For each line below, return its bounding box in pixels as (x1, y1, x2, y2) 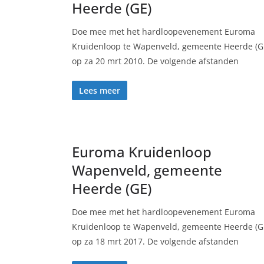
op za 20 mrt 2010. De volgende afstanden (72, 55, 239, 67)
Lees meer (79, 85, 120, 96)
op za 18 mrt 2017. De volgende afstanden (72, 236, 239, 247)
